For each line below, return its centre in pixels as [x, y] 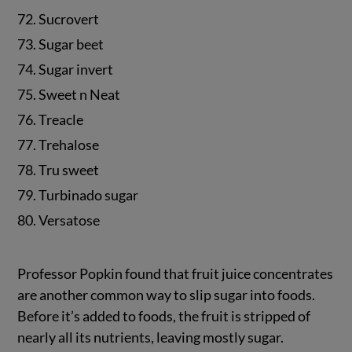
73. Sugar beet [61, 44]
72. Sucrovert [59, 19]
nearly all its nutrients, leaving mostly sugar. [151, 337]
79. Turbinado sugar [78, 195]
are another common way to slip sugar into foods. [167, 294]
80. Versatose [59, 220]
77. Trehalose [59, 145]
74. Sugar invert [66, 70]
